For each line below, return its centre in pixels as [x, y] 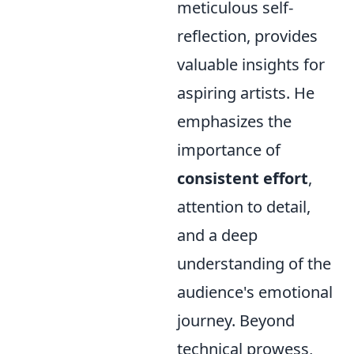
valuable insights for [251, 64]
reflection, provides [247, 36]
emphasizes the [234, 121]
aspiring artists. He [246, 93]
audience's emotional [255, 292]
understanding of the [254, 264]
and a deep [217, 235]
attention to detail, [244, 207]
